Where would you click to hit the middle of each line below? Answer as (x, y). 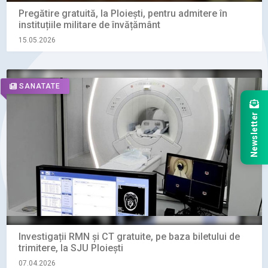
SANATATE (39, 86)
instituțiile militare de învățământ (89, 25)
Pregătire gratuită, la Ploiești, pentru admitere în (123, 13)
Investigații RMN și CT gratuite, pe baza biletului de (129, 236)
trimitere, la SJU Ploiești (71, 248)
